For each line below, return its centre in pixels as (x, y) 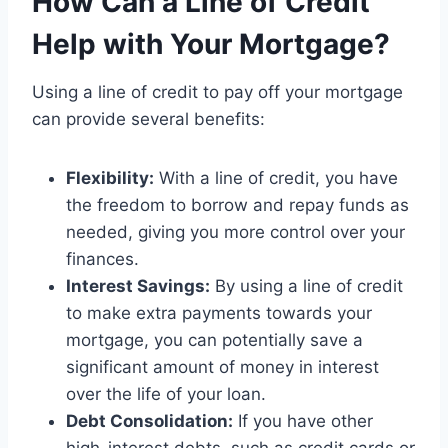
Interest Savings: (138, 286)
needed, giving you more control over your (235, 232)
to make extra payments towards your (219, 313)
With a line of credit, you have (276, 178)
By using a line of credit (306, 286)
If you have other (303, 421)
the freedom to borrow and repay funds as (237, 205)
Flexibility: (110, 178)
